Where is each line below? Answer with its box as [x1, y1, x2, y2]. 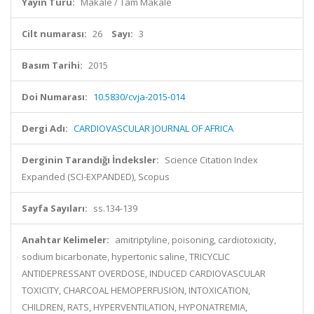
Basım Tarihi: [22, 59, 83, 71]
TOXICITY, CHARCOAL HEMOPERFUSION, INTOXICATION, [22, 284, 250, 296]
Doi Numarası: [22, 90, 88, 103]
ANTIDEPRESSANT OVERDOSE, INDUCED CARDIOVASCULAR [22, 267, 266, 280]
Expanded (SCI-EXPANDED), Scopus [22, 170, 170, 183]
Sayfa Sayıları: [22, 202, 88, 214]
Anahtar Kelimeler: [22, 233, 109, 246]
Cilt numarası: [22, 27, 87, 40]
